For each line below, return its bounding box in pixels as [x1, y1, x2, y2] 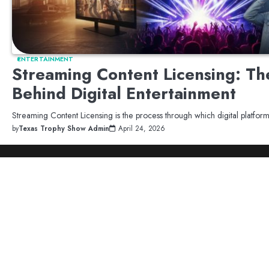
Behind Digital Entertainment [12, 81, 236, 105]
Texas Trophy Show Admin [19, 123, 109, 133]
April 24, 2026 [118, 123, 165, 133]
